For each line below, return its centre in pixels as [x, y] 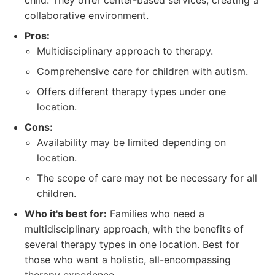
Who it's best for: [66, 214]
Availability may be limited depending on [131, 142]
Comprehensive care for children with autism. [142, 71]
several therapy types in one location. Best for [132, 244]
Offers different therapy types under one [131, 91]
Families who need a [156, 214]
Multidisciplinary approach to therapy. [125, 51]
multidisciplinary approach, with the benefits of [134, 229]
